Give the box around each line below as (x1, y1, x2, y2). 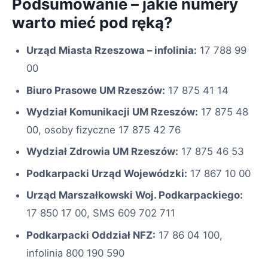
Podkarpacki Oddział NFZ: (26, 229, 156, 241)
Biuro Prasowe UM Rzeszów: (26, 84, 165, 96)
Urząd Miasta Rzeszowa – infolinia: (26, 44, 197, 57)
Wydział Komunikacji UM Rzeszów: (26, 106, 198, 118)
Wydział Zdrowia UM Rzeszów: (26, 145, 178, 158)
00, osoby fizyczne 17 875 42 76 (26, 124, 181, 136)
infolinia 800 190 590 (26, 246, 124, 259)
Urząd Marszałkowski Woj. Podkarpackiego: (26, 189, 243, 202)
